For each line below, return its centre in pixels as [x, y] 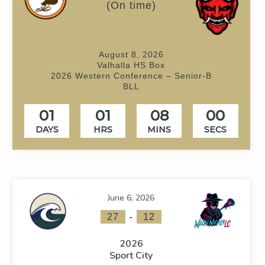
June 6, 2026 [131, 198]
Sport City [131, 255]
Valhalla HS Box [131, 65]
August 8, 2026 [131, 54]
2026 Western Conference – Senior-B [131, 75]
